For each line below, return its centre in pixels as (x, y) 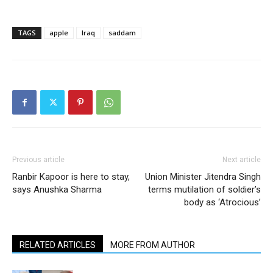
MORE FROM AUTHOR (153, 245)
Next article (242, 160)
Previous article (38, 160)
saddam (122, 33)
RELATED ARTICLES (58, 245)
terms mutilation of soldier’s (204, 190)
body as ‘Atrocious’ (222, 202)
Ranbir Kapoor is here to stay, (71, 177)
